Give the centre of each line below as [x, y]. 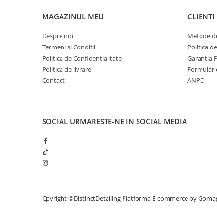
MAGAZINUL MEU [73, 16]
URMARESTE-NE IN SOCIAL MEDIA [128, 121]
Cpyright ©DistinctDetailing [82, 198]
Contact [54, 80]
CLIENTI [201, 16]
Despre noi [58, 36]
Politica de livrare [67, 69]
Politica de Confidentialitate [82, 58]
